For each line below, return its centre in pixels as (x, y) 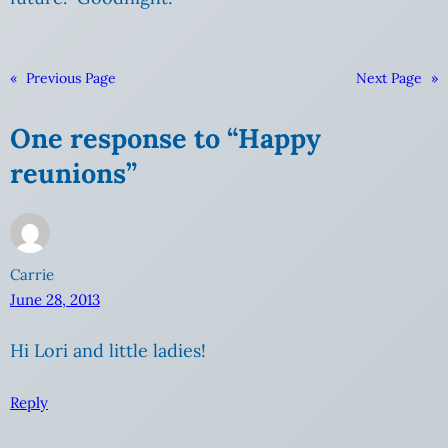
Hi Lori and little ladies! (108, 351)
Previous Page (71, 78)
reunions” (73, 173)
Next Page (389, 78)
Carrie (32, 275)
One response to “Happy (165, 138)
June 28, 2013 (55, 300)
